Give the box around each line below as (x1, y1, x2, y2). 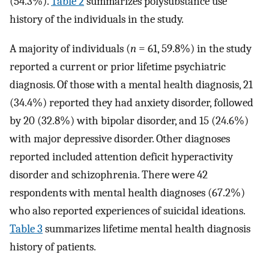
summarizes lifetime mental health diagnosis (43, 222, 250, 235)
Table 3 (10, 222, 43, 235)
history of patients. (10, 240, 96, 253)
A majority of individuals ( (10, 41, 130, 55)
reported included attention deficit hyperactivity (10, 150, 233, 163)
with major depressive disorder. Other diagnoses (10, 131, 230, 145)
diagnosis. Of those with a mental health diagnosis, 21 (10, 77, 253, 91)
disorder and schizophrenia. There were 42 (10, 168, 208, 181)
